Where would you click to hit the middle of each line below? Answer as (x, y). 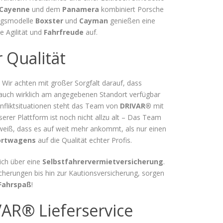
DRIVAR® (136, 106)
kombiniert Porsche (131, 9)
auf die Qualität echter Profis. (84, 140)
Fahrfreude (64, 32)
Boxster (49, 20)
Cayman (94, 20)
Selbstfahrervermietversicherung (103, 161)
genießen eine (132, 20)
